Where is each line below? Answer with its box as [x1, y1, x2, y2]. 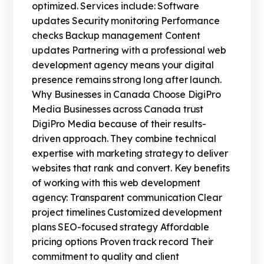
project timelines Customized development [32, 206, 222, 219]
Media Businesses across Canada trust [32, 103, 204, 115]
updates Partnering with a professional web [32, 44, 227, 57]
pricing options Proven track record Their [32, 236, 214, 248]
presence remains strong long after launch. [32, 74, 222, 86]
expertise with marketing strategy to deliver [32, 147, 228, 160]
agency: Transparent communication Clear [32, 192, 222, 204]
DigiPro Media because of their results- [32, 118, 206, 130]
